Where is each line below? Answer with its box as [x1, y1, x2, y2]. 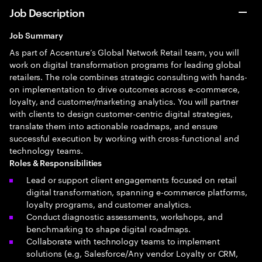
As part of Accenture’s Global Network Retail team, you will [9, 45, 239, 58]
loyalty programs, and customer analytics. [26, 197, 192, 210]
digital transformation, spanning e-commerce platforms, [26, 185, 248, 198]
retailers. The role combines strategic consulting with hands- [9, 70, 247, 82]
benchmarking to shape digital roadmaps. [26, 222, 191, 235]
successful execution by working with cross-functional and [9, 131, 240, 144]
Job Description [9, 5, 85, 19]
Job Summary [9, 29, 64, 40]
